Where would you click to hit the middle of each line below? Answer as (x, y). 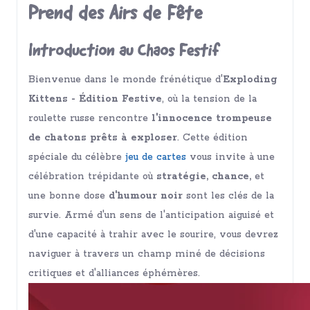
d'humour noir (146, 195)
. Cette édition (212, 137)
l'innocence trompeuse (210, 118)
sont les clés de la (228, 195)
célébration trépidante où (92, 176)
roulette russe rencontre (88, 118)
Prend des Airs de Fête (116, 15)
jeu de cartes (156, 157)
